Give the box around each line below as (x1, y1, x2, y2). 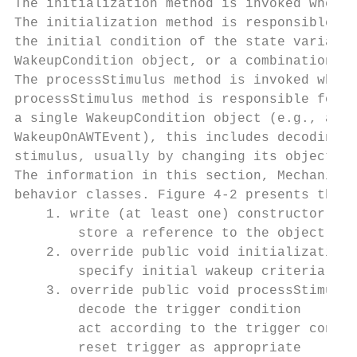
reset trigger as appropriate (14, 341, 301, 355)
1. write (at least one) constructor (14, 207, 325, 222)
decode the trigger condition (14, 303, 301, 317)
